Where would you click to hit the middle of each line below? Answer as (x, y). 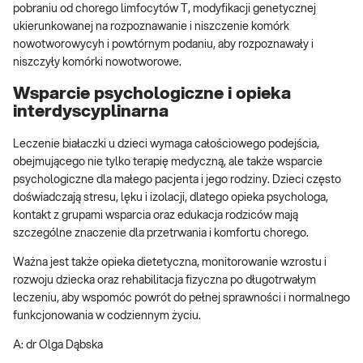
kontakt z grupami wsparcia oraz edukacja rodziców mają (156, 215)
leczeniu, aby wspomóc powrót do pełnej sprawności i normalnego (181, 298)
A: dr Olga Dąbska (58, 345)
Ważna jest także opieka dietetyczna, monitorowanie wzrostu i (170, 262)
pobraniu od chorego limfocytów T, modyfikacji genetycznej (164, 9)
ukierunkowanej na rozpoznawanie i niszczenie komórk (151, 26)
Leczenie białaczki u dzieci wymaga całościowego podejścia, (166, 144)
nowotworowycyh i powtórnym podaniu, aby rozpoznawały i (163, 44)
